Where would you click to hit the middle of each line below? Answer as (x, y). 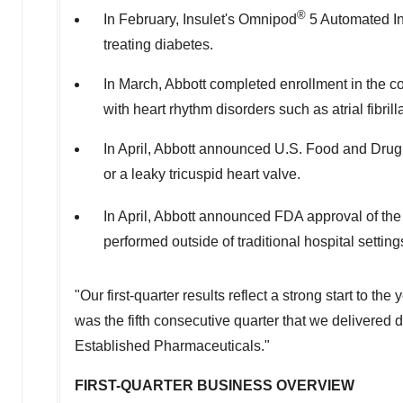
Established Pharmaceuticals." (172, 346)
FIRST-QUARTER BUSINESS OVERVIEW (215, 386)
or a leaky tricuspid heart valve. (202, 174)
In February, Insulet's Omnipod (200, 19)
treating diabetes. (158, 44)
